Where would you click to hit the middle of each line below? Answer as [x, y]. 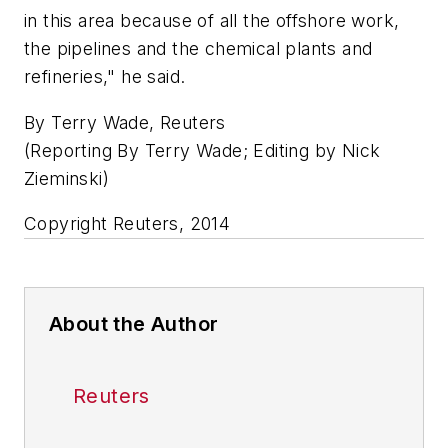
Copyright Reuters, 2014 [127, 224]
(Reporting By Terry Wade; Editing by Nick [202, 150]
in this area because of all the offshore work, [212, 21]
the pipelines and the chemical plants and [198, 49]
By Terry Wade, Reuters [125, 122]
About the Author [134, 324]
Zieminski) [67, 178]
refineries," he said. [105, 77]
